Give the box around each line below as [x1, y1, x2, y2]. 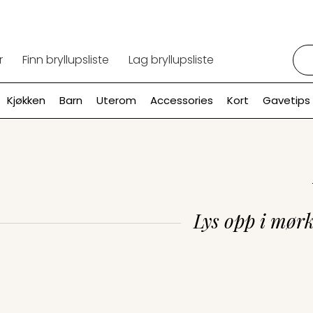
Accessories [150, 93, 213, 108]
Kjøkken [6, 93, 45, 108]
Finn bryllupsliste [22, 52, 110, 68]
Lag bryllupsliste [129, 52, 214, 68]
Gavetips [262, 93, 310, 108]
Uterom [96, 93, 136, 108]
